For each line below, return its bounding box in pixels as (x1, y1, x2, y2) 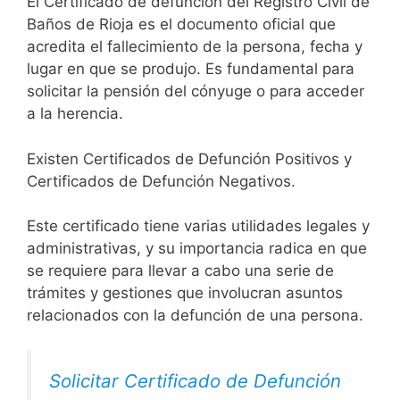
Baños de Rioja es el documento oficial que (27, 15, 336, 34)
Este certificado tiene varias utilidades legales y (27, 217, 370, 236)
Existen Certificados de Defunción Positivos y (27, 149, 352, 168)
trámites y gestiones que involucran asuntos (27, 284, 343, 303)
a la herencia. (27, 104, 123, 123)
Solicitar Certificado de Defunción (49, 369, 341, 392)
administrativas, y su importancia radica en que (27, 239, 367, 258)
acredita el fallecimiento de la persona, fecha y (27, 37, 362, 56)
